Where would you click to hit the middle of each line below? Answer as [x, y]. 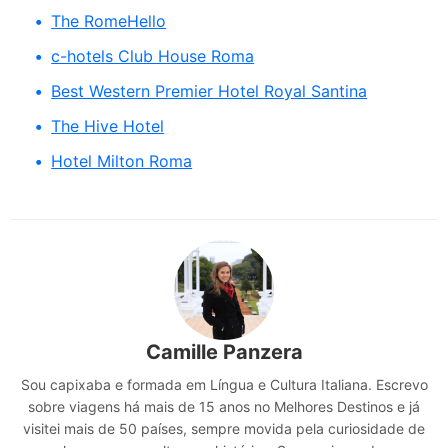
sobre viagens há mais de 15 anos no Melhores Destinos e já [224, 407]
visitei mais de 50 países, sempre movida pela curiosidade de [224, 429]
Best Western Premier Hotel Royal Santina [209, 91]
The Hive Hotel [108, 126]
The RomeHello [109, 21]
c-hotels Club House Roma [153, 56]
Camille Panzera [224, 352]
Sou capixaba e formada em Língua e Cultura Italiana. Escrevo [224, 385]
